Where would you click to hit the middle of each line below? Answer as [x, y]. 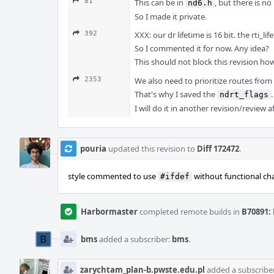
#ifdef [175, 176]
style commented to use [113, 176]
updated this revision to [152, 149]
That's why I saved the [176, 94]
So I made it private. [171, 17]
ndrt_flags [244, 94]
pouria [93, 149]
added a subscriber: [135, 239]
